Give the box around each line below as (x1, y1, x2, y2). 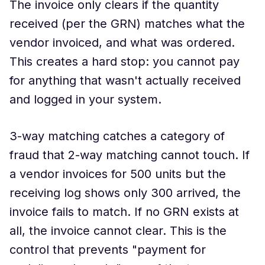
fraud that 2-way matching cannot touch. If (9, 148, 250, 162)
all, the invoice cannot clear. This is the (9, 224, 227, 238)
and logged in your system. (9, 92, 161, 106)
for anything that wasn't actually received (9, 73, 241, 88)
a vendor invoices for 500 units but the (9, 167, 226, 181)
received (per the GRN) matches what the (9, 17, 245, 31)
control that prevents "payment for (9, 243, 206, 257)
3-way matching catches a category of (9, 129, 225, 143)
